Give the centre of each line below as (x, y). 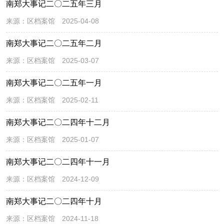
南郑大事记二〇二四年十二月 (58, 122)
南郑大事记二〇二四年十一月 (58, 161)
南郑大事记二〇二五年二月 (54, 43)
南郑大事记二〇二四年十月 (54, 201)
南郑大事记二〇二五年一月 (54, 82)
